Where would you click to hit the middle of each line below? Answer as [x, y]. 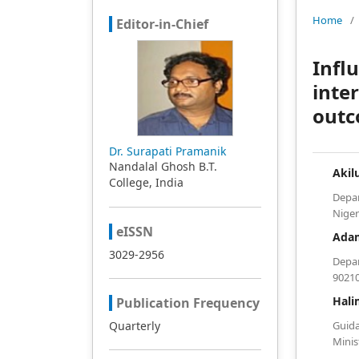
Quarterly [134, 326]
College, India [146, 182]
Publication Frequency [188, 303]
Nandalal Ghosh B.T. [163, 166]
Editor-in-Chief [162, 24]
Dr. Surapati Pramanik [167, 151]
